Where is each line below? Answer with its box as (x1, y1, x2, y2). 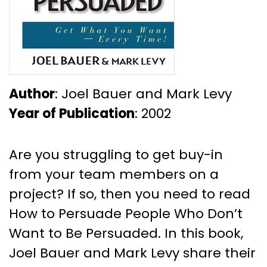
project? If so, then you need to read (9, 184, 250, 203)
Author (9, 84, 55, 103)
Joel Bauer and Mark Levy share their (9, 243, 256, 262)
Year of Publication (9, 104, 135, 123)
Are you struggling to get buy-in (9, 145, 223, 164)
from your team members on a (9, 164, 219, 184)
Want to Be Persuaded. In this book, (9, 223, 243, 243)
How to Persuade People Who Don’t (9, 204, 243, 223)
